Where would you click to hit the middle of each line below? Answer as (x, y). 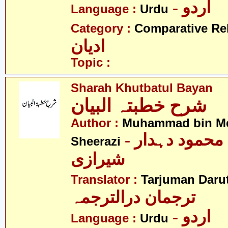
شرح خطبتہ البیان (139, 106)
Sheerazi (96, 141)
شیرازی (98, 159)
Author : (96, 123)
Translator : (106, 180)
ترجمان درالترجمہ (133, 197)
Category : (103, 28)
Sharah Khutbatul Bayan (142, 88)
